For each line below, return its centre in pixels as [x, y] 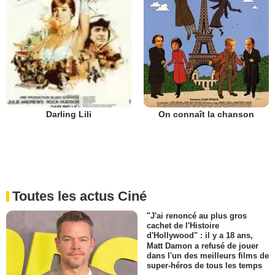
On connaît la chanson [206, 114]
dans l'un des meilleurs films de [208, 255]
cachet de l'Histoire [183, 226]
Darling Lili [69, 114]
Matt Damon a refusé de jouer [203, 246]
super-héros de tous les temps [204, 265]
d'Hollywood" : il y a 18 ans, [200, 236]
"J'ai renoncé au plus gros [197, 216]
